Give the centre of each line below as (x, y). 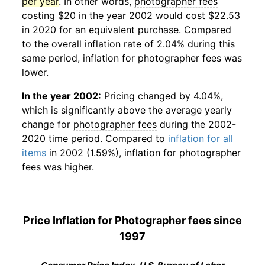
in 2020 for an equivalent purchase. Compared (127, 30)
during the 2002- (196, 124)
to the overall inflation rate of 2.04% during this (128, 44)
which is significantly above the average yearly (127, 110)
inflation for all (201, 138)
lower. (35, 72)
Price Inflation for (69, 220)
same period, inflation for (80, 58)
